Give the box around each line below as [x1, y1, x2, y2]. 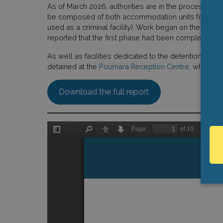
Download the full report [59, 87, 149, 97]
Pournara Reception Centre [99, 62, 189, 71]
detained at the [47, 62, 99, 71]
